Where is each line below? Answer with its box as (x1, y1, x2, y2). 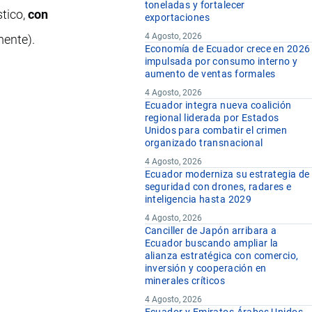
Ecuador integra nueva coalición (144, 100, 292, 111)
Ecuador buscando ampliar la (144, 237, 279, 249)
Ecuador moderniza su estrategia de (144, 169, 310, 180)
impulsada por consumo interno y (144, 56, 298, 68)
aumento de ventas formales (144, 68, 276, 80)
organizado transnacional (144, 137, 263, 149)
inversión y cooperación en (144, 263, 267, 274)
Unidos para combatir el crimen (144, 125, 288, 136)
